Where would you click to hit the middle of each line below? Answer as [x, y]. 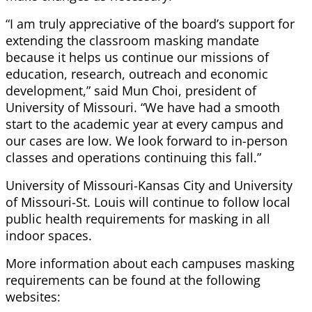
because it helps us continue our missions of [137, 57]
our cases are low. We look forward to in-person [147, 141]
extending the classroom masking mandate [132, 41]
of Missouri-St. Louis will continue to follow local [148, 202]
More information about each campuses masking [150, 264]
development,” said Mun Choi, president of [131, 91]
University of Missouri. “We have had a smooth [143, 108]
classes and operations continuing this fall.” [133, 158]
